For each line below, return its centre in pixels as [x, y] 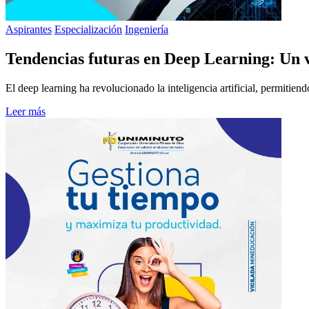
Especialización [88, 29]
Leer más [26, 111]
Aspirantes [29, 29]
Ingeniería [147, 29]
